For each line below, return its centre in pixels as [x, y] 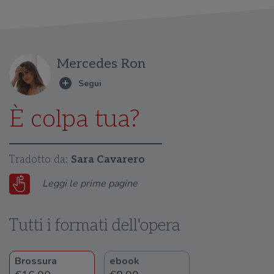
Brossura [36, 261]
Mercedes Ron [101, 64]
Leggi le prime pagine [90, 183]
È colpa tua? [75, 119]
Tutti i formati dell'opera [95, 226]
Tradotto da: [40, 160]
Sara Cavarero [108, 160]
